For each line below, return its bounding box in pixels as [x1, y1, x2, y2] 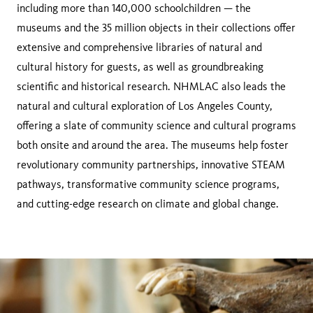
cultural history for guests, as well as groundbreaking [17, 60, 263, 73]
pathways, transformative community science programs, [17, 177, 279, 191]
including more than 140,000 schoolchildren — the [17, 1, 251, 15]
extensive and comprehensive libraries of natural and [17, 41, 262, 54]
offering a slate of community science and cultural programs [17, 119, 296, 132]
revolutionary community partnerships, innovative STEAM [17, 158, 285, 171]
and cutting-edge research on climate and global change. [17, 197, 279, 210]
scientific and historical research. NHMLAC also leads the [17, 80, 286, 93]
